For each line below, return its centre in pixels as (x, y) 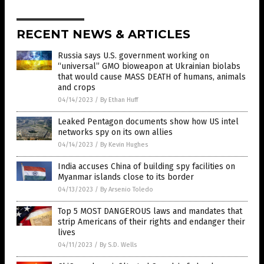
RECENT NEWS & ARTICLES (103, 34)
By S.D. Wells (118, 245)
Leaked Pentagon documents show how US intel (148, 121)
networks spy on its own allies (115, 132)
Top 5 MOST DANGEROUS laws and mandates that (150, 211)
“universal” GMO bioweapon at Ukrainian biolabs (149, 66)
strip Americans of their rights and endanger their (151, 222)
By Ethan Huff (119, 100)
